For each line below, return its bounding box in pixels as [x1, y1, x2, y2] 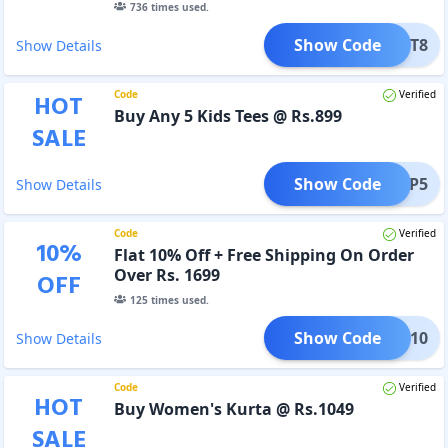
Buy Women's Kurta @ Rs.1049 [113, 397, 354, 420]
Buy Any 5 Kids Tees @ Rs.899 [113, 104, 342, 127]
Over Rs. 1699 [113, 263, 220, 286]
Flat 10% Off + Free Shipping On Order [113, 243, 414, 266]
